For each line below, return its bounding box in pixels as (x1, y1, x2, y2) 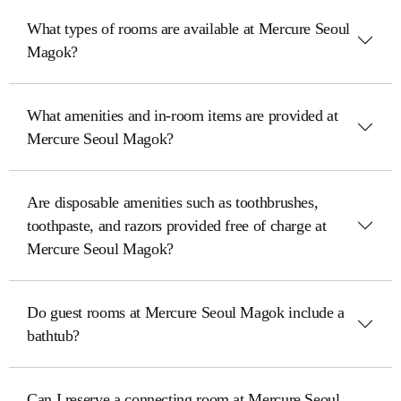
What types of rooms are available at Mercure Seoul (27, 20, 350, 38)
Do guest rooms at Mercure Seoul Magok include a (27, 303, 346, 321)
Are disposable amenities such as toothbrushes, (27, 193, 319, 211)
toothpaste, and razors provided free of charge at (27, 217, 327, 235)
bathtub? (27, 327, 81, 345)
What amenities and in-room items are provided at (27, 107, 338, 124)
